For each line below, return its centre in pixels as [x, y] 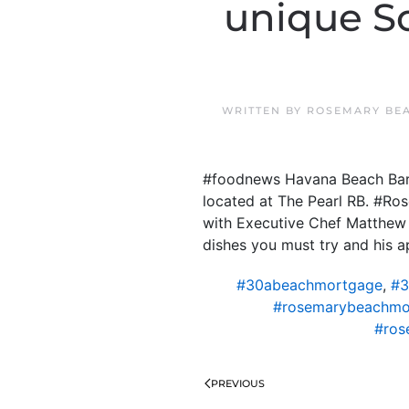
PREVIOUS [238, 383]
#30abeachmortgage [309, 285]
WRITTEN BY [264, 110]
